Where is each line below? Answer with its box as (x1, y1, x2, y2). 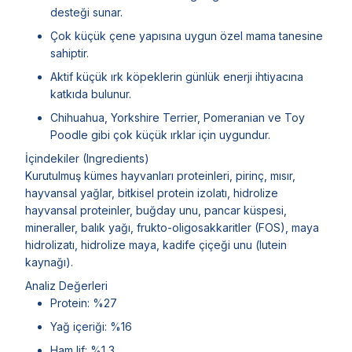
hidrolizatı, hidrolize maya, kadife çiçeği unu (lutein (25, 237, 287, 251)
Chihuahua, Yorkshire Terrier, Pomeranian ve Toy (50, 110, 305, 124)
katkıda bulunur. (50, 86, 131, 101)
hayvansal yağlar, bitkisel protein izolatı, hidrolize (25, 185, 278, 200)
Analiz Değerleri (25, 278, 108, 292)
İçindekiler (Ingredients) (25, 151, 149, 165)
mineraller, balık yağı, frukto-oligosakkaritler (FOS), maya (25, 220, 319, 234)
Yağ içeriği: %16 (50, 319, 132, 333)
